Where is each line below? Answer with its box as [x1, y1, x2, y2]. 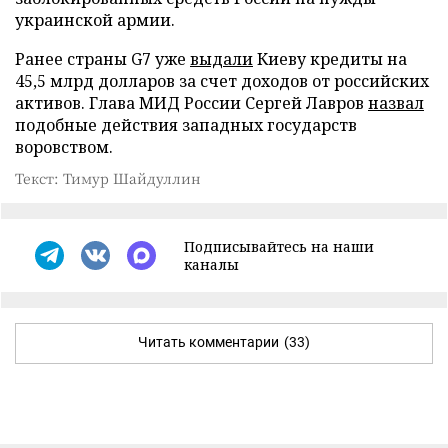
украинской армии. [15, 8, 175, 31]
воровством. [15, 135, 113, 158]
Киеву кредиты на [253, 47, 407, 70]
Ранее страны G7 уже [15, 47, 190, 70]
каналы [184, 254, 239, 274]
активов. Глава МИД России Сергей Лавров [15, 91, 368, 114]
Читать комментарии [138, 333, 279, 350]
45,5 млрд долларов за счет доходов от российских [15, 69, 429, 92]
